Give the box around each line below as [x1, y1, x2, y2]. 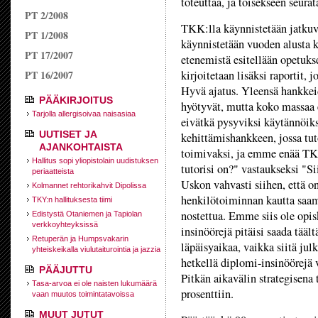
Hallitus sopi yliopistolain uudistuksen [32, 156, 158, 165]
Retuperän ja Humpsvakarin [32, 234, 128, 243]
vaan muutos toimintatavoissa [32, 290, 134, 298]
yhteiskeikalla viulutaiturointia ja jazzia [32, 245, 160, 253]
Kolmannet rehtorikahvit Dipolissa [32, 181, 146, 190]
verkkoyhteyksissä [32, 220, 98, 229]
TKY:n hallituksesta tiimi [32, 195, 112, 204]
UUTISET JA [39, 128, 97, 140]
